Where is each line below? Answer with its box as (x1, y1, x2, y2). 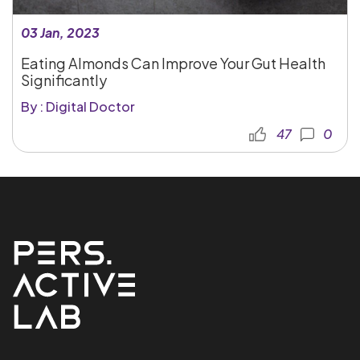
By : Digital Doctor (21, 97, 135, 115)
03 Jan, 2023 (21, 24, 100, 42)
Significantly (21, 71, 107, 90)
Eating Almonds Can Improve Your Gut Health (21, 54, 325, 73)
